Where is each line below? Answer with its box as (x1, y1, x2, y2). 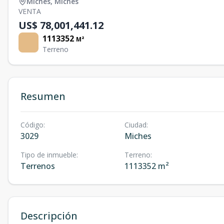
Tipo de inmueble (20, 150, 76, 159)
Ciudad (124, 120, 146, 129)
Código (20, 120, 43, 129)
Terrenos (20, 160, 55, 171)
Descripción (20, 209, 77, 222)
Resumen (20, 89, 65, 103)
